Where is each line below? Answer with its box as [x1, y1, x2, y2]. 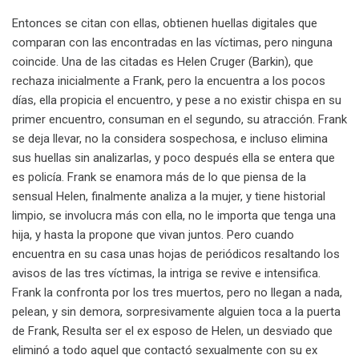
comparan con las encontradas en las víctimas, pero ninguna [12, 35, 333, 50]
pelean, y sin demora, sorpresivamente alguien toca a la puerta [12, 305, 341, 320]
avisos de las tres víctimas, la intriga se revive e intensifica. [12, 266, 321, 281]
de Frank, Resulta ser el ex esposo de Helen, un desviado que [12, 324, 333, 339]
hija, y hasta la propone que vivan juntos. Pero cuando [12, 228, 294, 243]
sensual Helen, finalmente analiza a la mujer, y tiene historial [12, 189, 325, 204]
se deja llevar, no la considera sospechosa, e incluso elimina [12, 131, 328, 147]
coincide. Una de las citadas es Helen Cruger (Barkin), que [12, 54, 313, 70]
